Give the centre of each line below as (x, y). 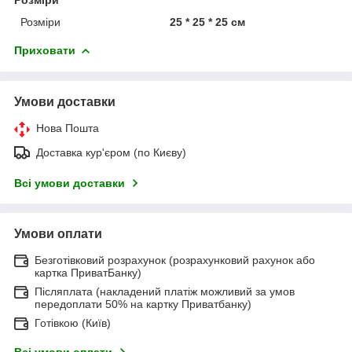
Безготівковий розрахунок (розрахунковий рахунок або (175, 260)
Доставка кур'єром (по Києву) (111, 152)
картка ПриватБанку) (88, 272)
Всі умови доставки (70, 183)
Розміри (40, 22)
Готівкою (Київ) (73, 323)
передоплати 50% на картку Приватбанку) (143, 304)
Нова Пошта (68, 128)
